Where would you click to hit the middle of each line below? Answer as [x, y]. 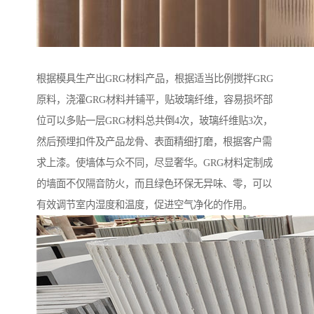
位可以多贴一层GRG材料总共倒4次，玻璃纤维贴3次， [155, 121]
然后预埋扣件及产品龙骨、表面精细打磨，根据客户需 [154, 142]
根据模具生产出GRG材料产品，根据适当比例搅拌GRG [155, 79]
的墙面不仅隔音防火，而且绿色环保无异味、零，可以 [154, 184]
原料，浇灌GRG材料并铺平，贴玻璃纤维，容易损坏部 [155, 100]
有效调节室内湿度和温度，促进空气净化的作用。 [144, 205]
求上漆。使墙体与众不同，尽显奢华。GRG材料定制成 [155, 163]
